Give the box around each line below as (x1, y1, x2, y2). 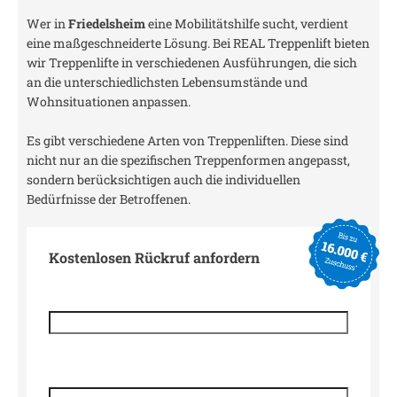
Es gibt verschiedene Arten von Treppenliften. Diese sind (27, 132, 348, 149)
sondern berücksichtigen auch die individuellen (27, 171, 300, 188)
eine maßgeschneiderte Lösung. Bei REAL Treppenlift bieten (27, 35, 370, 51)
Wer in (27, 15, 68, 32)
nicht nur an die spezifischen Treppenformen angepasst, (27, 152, 350, 168)
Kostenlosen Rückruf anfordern (49, 248, 260, 267)
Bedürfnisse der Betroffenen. (27, 191, 191, 207)
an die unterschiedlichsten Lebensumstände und (27, 74, 307, 90)
